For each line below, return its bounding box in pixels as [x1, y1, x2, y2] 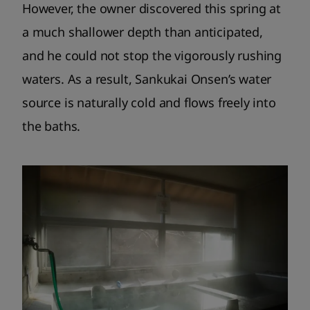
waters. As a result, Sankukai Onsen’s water [22, 71, 272, 88]
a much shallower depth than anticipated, [22, 24, 263, 41]
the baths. [22, 118, 81, 135]
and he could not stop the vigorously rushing [22, 47, 282, 64]
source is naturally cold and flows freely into [22, 94, 276, 111]
